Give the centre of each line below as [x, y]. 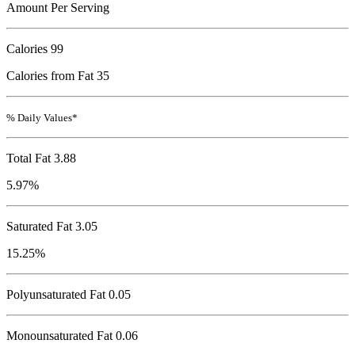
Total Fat [29, 158]
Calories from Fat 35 [58, 76]
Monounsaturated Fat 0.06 [72, 336]
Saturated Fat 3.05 [52, 227]
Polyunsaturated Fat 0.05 [69, 295]
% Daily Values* [42, 118]
